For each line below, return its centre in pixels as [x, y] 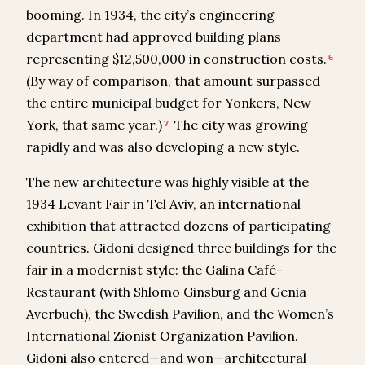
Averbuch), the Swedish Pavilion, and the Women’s [180, 314]
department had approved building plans [154, 37]
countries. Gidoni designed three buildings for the [181, 248]
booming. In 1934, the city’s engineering [150, 15]
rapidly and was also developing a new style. [163, 147]
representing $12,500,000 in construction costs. [176, 59]
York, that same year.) [94, 125]
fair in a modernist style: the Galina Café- [154, 270]
